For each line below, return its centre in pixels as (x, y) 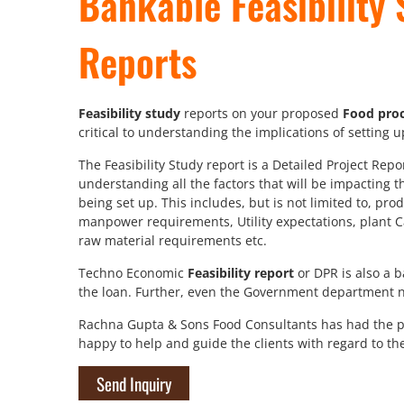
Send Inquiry (134, 383)
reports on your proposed (262, 113)
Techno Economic (133, 273)
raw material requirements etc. (173, 240)
